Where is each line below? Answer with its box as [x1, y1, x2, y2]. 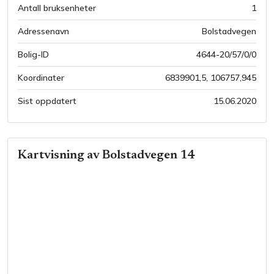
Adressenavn [18, 26, 69, 37]
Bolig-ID [18, 49, 49, 60]
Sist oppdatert [18, 95, 76, 106]
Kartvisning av [18, 149, 102, 161]
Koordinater [18, 72, 64, 83]
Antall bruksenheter [18, 2, 96, 13]
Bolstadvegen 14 [102, 149, 194, 161]
